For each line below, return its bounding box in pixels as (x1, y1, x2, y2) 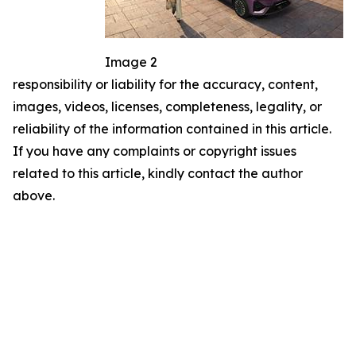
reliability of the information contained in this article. (13, 121, 331, 137)
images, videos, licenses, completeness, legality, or (13, 99, 322, 115)
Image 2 (105, 54, 157, 71)
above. (13, 188, 55, 204)
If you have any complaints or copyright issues (13, 143, 296, 160)
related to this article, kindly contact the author (13, 165, 303, 182)
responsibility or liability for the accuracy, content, (13, 76, 318, 93)
